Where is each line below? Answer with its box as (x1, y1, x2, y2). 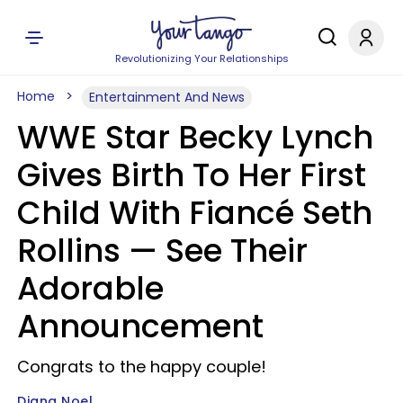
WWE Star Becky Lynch (17, 115, 373, 159)
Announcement (17, 304, 264, 348)
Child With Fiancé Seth (17, 191, 372, 235)
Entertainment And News (89, 88, 245, 106)
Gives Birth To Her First (17, 153, 366, 197)
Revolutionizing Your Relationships (114, 51, 289, 66)
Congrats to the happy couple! (17, 355, 266, 378)
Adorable (17, 266, 164, 310)
